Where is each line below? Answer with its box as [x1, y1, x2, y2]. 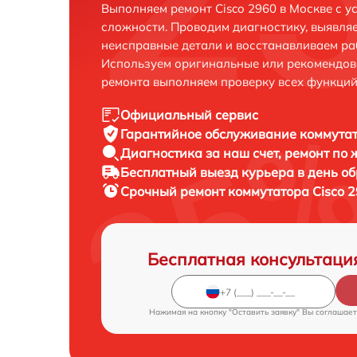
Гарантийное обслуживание [120, 126, 300, 142]
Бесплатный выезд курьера [120, 164, 297, 180]
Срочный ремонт [120, 183, 228, 199]
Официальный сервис [120, 107, 258, 123]
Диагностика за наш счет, [120, 145, 284, 161]
